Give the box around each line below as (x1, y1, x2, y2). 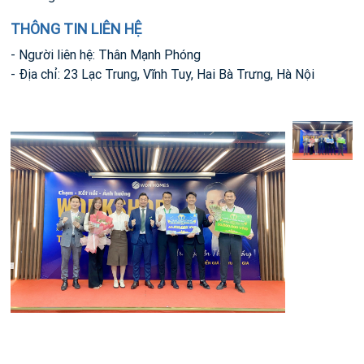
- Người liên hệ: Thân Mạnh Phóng (11, 46, 201, 63)
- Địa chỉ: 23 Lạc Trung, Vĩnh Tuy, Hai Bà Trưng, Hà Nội (11, 66, 314, 82)
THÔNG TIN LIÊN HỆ (11, 19, 142, 38)
